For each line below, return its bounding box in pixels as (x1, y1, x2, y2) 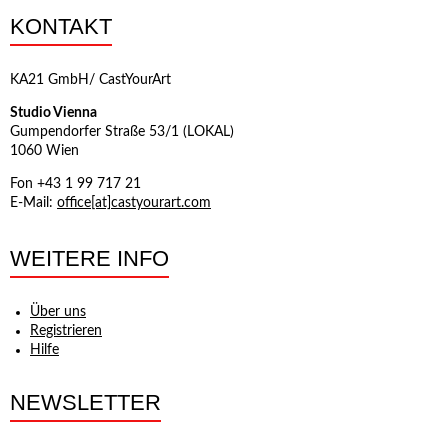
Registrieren (30, 324, 102, 338)
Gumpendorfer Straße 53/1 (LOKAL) (10, 125, 234, 139)
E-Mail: (10, 196, 57, 210)
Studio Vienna (10, 106, 97, 120)
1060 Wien (10, 144, 79, 158)
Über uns (30, 305, 86, 319)
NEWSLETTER (10, 390, 161, 415)
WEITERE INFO (10, 246, 169, 271)
